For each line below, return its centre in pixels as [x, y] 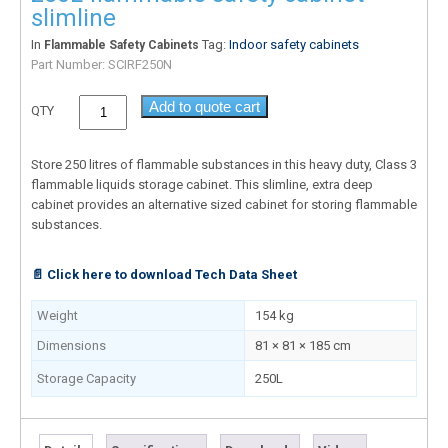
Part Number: [69, 64]
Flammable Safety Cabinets [121, 44]
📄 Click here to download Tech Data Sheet [164, 274]
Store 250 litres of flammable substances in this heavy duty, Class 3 [224, 164]
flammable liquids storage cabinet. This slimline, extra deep [202, 184]
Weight [57, 315]
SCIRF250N [140, 64]
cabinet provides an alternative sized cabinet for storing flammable [224, 204]
